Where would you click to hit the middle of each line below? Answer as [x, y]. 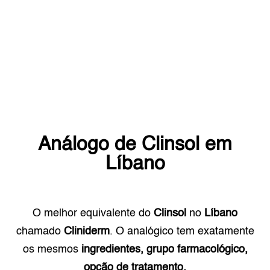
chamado [40, 231]
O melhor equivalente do [93, 213]
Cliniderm [86, 231]
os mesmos [50, 250]
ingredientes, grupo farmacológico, [164, 250]
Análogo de [90, 145]
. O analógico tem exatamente [182, 231]
